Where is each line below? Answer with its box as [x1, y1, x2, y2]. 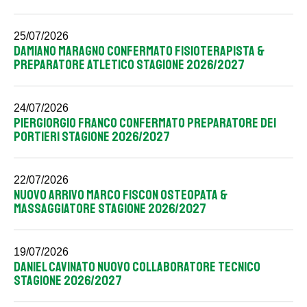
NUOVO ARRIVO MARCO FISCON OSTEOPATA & [14, 186, 228, 204]
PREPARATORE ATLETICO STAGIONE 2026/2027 [14, 56, 245, 73]
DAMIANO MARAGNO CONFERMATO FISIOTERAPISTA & [14, 42, 265, 60]
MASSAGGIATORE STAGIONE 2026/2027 [14, 200, 206, 217]
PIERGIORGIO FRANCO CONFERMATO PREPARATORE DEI [14, 114, 276, 132]
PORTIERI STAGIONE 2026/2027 [14, 128, 170, 145]
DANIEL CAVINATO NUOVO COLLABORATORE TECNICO [14, 258, 260, 275]
